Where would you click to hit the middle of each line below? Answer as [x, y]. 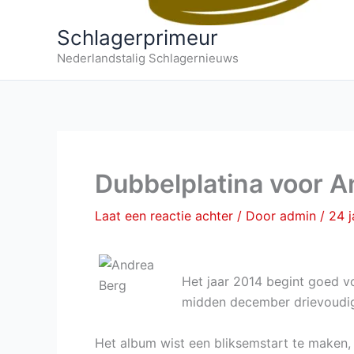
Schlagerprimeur [137, 38]
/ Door [258, 216]
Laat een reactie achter [164, 216]
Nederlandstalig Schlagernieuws [148, 58]
